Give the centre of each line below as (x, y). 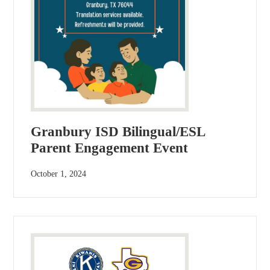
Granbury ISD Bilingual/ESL (118, 132)
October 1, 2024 (59, 174)
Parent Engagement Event (110, 148)
